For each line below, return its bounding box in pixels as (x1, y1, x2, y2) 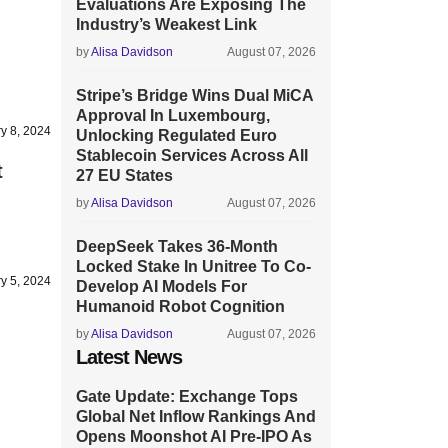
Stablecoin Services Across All (76, 147, 308, 164)
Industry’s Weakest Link (76, 16, 257, 33)
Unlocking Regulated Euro (76, 127, 277, 144)
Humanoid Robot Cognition (76, 298, 285, 315)
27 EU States (76, 167, 173, 184)
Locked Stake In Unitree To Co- (76, 258, 311, 275)
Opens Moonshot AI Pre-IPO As (76, 428, 312, 445)
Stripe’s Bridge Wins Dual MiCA (76, 87, 313, 104)
